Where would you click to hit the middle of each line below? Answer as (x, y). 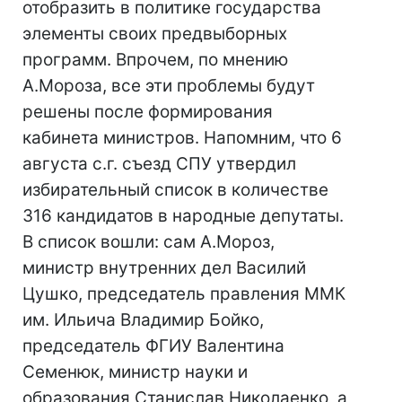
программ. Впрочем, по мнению (155, 60)
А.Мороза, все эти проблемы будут (169, 86)
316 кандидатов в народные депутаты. (183, 216)
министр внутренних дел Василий (164, 268)
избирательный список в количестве (175, 190)
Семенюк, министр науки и (135, 372)
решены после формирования (148, 112)
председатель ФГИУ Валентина (153, 346)
